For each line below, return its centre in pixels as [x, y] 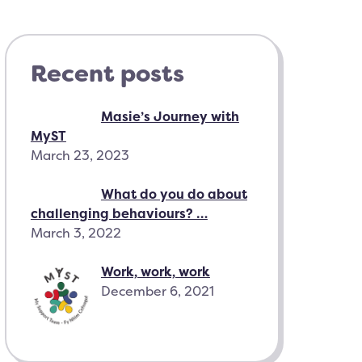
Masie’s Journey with [170, 116]
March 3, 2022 [76, 232]
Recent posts [107, 74]
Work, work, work [155, 271]
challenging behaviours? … [119, 213]
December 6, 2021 [157, 290]
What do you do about [174, 194]
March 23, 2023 [80, 155]
